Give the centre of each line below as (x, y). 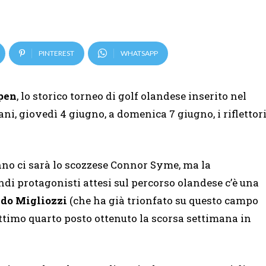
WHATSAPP (139, 53)
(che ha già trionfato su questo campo (163, 200)
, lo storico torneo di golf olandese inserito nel (132, 96)
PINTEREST (56, 53)
